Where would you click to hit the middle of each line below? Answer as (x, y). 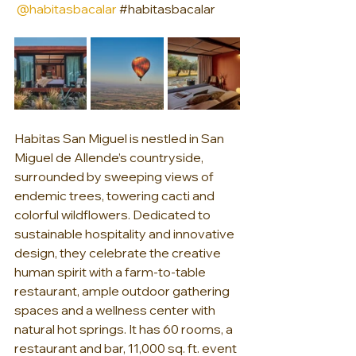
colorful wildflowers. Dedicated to (114, 215)
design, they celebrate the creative (119, 253)
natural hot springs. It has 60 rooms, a (125, 329)
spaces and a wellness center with (116, 310)
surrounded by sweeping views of (115, 177)
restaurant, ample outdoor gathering (123, 291)
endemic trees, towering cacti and (116, 196)
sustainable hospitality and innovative (126, 234)
